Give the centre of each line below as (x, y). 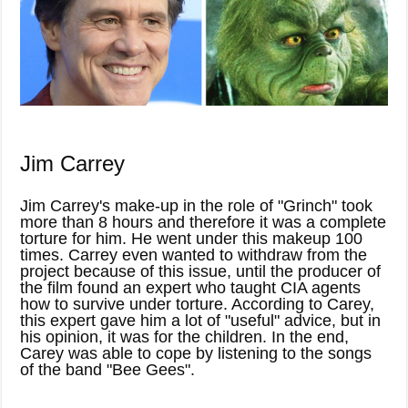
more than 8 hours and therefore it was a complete (204, 222)
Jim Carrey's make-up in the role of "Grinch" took (197, 205)
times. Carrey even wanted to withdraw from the (194, 255)
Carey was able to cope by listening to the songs (196, 353)
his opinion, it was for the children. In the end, (185, 337)
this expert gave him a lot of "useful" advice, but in (201, 320)
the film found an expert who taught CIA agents (191, 287)
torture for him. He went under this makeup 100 (192, 238)
